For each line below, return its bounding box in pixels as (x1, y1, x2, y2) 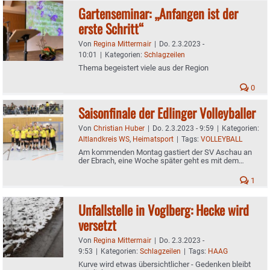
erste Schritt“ (78, 18, 143, 38)
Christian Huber (93, 124, 145, 133)
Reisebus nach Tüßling (78, 164, 156, 174)
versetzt (78, 215, 116, 234)
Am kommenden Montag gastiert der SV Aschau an (78, 147, 252, 157)
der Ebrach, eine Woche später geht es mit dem (78, 155, 239, 165)
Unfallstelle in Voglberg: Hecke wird (78, 199, 249, 219)
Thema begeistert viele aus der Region (78, 63, 209, 72)
